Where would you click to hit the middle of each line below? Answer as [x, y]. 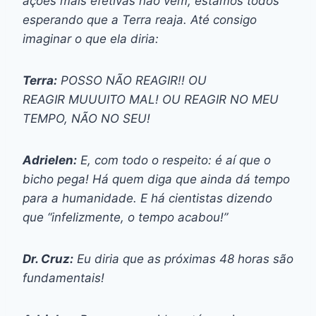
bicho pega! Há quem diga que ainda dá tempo [156, 179]
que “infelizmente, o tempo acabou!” [125, 217]
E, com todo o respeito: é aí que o [174, 160]
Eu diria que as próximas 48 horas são [183, 259]
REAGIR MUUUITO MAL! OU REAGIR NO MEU [151, 99]
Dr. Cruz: [48, 259]
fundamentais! [63, 278]
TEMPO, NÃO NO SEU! [86, 118]
